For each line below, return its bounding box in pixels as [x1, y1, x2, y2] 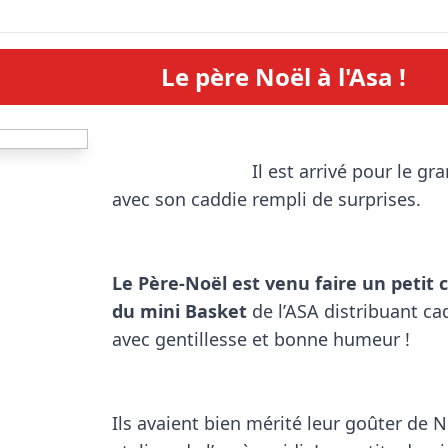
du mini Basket [112, 299, 248, 323]
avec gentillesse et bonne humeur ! [112, 327, 411, 351]
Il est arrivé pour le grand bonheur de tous [112, 159, 253, 183]
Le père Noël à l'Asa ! [160, 60, 406, 93]
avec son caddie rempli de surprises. [112, 187, 422, 211]
